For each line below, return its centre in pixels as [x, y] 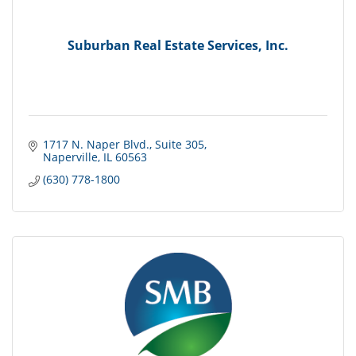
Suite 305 [179, 145]
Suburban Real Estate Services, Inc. [178, 45]
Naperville [70, 157]
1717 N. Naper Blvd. [96, 145]
